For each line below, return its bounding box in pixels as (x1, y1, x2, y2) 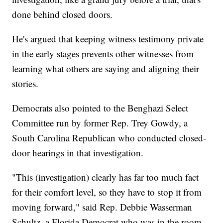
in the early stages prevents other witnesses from (12, 47, 194, 60)
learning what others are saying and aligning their (12, 62, 200, 75)
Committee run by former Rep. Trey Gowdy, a (12, 116, 188, 129)
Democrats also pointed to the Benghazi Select (12, 102, 189, 114)
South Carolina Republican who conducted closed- (12, 131, 207, 144)
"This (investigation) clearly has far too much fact (12, 171, 199, 184)
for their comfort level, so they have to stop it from (12, 186, 202, 199)
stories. (12, 77, 39, 90)
